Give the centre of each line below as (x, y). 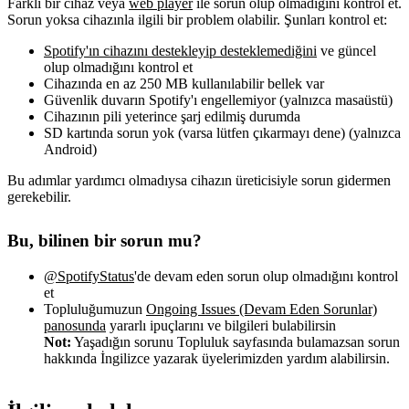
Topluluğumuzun (95, 309)
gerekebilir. (39, 197)
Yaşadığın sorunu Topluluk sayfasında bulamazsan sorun (236, 341)
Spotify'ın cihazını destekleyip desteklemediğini (180, 51)
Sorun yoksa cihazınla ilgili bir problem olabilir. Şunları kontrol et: (197, 20)
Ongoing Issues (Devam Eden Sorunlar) (262, 309)
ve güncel (346, 51)
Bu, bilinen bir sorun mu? (105, 241)
